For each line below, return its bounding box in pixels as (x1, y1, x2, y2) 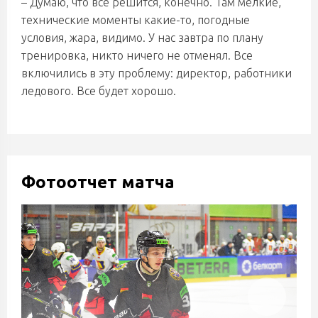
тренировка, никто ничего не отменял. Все (21, 49, 253, 62)
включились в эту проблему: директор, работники (21, 67, 292, 79)
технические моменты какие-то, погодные (21, 13, 250, 26)
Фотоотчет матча (21, 172, 175, 192)
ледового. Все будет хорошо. (21, 84, 176, 97)
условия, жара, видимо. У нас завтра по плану (21, 31, 263, 44)
